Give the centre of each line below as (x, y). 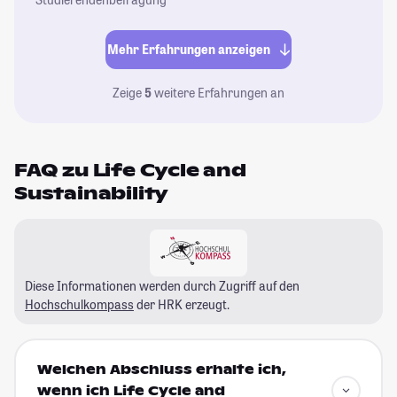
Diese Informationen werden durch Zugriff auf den (162, 285)
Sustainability (92, 193)
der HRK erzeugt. (182, 304)
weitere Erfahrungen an (218, 92)
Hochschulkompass (79, 304)
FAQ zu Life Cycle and (130, 170)
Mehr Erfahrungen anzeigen (189, 50)
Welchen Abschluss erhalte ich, (161, 370)
